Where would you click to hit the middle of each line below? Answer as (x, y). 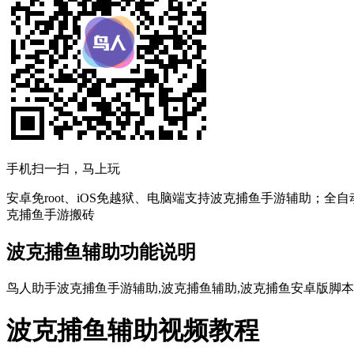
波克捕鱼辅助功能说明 (101, 252)
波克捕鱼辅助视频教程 (133, 331)
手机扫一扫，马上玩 (63, 168)
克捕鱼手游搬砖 (51, 214)
